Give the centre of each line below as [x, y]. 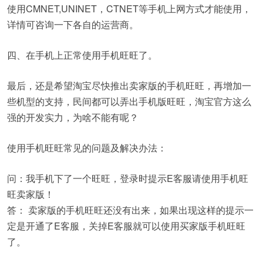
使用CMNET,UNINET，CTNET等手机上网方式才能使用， [129, 9]
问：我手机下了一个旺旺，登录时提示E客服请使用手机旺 [128, 178]
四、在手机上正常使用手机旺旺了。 [82, 55]
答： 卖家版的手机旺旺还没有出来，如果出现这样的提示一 [130, 210]
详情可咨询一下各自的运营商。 [73, 24]
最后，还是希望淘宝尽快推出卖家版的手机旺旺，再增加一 [129, 85]
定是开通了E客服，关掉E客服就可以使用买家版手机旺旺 [126, 226]
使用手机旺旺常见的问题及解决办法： [87, 148]
